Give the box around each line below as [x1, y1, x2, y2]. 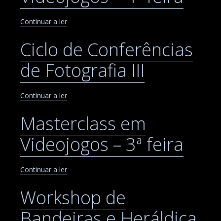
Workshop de [20, 185, 126, 210]
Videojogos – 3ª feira [20, 132, 184, 156]
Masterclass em [20, 111, 146, 136]
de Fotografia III [20, 58, 145, 82]
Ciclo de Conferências [20, 37, 193, 62]
